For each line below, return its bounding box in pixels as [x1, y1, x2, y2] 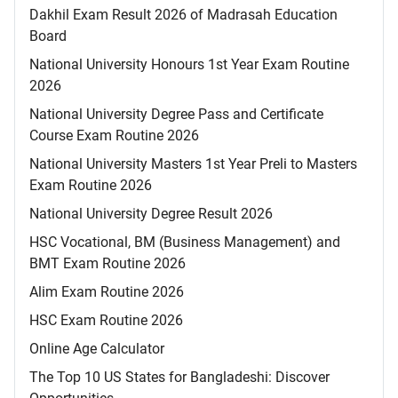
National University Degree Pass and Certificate [29, 106, 323, 123]
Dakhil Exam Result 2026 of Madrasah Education [29, 6, 338, 24]
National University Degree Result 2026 [29, 205, 273, 223]
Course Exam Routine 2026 [29, 127, 199, 145]
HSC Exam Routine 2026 [29, 312, 183, 330]
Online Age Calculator [29, 340, 164, 358]
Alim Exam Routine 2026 [29, 283, 184, 301]
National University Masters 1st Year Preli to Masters [29, 155, 357, 173]
